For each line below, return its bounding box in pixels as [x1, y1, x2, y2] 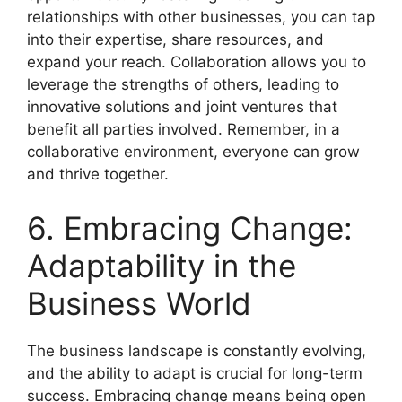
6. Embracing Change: [27, 208, 353, 247]
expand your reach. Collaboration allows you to [27, 53, 366, 71]
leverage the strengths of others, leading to [27, 75, 339, 93]
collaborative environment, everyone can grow [27, 143, 360, 161]
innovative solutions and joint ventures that [27, 98, 337, 116]
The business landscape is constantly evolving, [27, 341, 366, 360]
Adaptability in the [27, 246, 296, 284]
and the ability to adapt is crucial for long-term [27, 363, 363, 382]
